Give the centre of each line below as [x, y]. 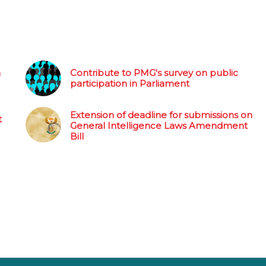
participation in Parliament [129, 83]
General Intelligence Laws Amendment [159, 125]
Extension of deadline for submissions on [161, 115]
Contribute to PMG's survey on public [154, 72]
